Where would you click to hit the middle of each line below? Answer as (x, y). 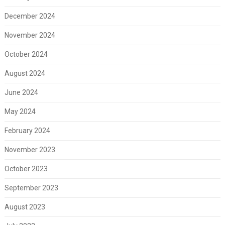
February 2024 (27, 130)
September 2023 (31, 188)
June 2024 (21, 92)
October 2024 (26, 54)
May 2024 (20, 111)
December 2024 (30, 16)
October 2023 (26, 168)
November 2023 (30, 149)
